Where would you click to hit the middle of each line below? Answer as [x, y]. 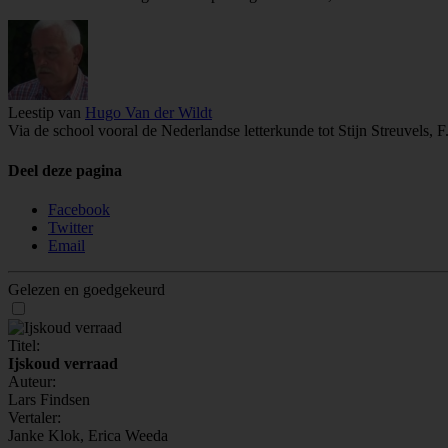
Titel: [24, 345]
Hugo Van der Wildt [148, 113]
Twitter [70, 227]
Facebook [79, 209]
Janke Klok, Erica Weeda [88, 435]
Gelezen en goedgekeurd [86, 289]
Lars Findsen [49, 399]
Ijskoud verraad [63, 363]
